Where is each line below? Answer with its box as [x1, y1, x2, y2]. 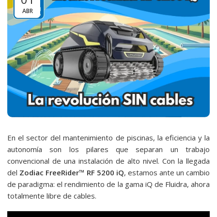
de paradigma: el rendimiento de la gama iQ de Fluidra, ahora [7, 179, 210, 189]
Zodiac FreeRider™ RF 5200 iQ [19, 167, 124, 177]
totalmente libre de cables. [7, 190, 96, 201]
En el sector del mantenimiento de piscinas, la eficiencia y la [7, 132, 210, 142]
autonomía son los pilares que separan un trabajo [7, 144, 210, 154]
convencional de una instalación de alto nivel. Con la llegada [7, 155, 210, 166]
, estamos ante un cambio [124, 167, 210, 177]
